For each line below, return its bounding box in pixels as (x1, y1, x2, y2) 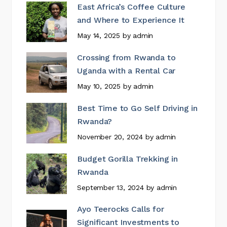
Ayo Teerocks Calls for (77, 204, 164, 214)
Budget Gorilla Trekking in (77, 154, 178, 164)
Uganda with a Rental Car (77, 66, 176, 76)
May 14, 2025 (77, 31, 121, 40)
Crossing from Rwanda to (77, 53, 176, 63)
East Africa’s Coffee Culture (77, 2, 185, 12)
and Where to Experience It (77, 15, 184, 25)
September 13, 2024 (77, 183, 144, 192)
